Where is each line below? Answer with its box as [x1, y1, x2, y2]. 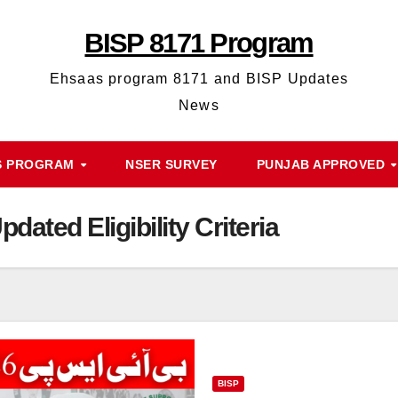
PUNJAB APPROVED [256, 157, 389, 171]
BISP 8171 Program [84, 28, 314, 59]
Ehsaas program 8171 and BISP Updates [49, 71, 349, 86]
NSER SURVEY [125, 157, 218, 171]
